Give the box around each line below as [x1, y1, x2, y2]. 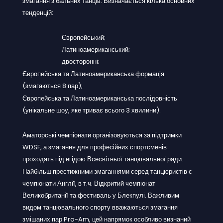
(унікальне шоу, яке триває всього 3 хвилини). [22, 105, 161, 115]
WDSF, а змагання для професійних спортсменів [22, 142, 167, 152]
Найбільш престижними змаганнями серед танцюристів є [22, 166, 192, 176]
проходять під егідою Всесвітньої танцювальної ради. [22, 154, 183, 164]
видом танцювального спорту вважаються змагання [22, 202, 178, 212]
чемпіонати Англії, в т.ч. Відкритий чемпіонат [22, 178, 155, 188]
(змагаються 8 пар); [22, 81, 83, 91]
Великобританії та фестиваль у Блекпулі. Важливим [22, 190, 179, 200]
